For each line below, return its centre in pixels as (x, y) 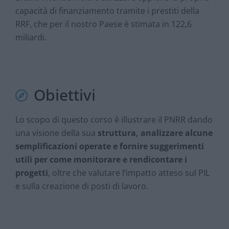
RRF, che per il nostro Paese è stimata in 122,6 (104, 24)
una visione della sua (56, 133)
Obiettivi (65, 95)
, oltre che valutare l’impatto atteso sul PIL (129, 173)
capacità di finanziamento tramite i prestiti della (107, 10)
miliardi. (31, 37)
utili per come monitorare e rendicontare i (101, 160)
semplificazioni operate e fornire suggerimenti (110, 146)
